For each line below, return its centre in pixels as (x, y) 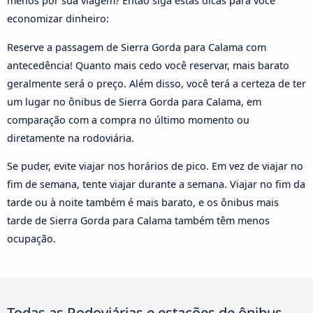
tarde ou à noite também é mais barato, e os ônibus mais (143, 203)
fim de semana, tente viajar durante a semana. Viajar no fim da (156, 184)
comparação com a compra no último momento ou (128, 119)
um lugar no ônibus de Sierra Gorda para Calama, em (134, 101)
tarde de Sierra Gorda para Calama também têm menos (138, 221)
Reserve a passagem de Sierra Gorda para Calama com (137, 47)
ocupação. (31, 239)
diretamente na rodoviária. (71, 138)
